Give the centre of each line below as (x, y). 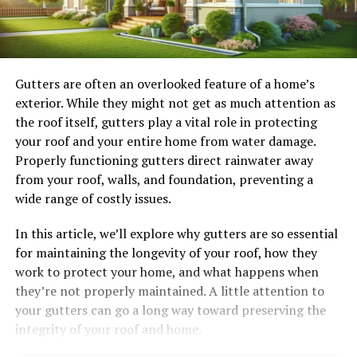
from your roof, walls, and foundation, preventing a (164, 180)
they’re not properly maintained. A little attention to (169, 291)
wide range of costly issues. (93, 199)
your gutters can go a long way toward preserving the (170, 310)
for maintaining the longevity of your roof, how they (166, 253)
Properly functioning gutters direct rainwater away (164, 161)
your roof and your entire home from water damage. (165, 141)
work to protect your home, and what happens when (167, 272)
